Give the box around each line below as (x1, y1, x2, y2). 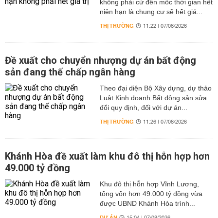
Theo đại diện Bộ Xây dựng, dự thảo (99, 84, 212, 92)
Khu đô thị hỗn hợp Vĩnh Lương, (99, 180, 199, 188)
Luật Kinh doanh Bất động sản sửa (99, 94, 207, 102)
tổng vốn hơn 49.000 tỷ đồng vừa (99, 190, 202, 198)
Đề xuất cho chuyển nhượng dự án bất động (5, 54, 196, 66)
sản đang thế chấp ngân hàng (5, 66, 135, 78)
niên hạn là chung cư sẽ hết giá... (99, 8, 202, 16)
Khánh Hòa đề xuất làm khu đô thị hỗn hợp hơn (5, 150, 210, 162)
